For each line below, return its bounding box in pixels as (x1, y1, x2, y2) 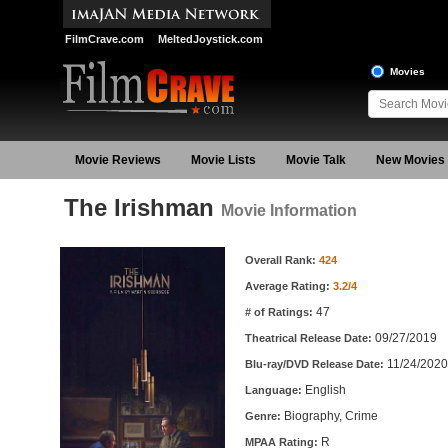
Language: (244, 384, 305, 396)
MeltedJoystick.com (157, 33, 263, 45)
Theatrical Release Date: (244, 332, 375, 344)
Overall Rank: (244, 254, 319, 266)
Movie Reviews (74, 153, 161, 167)
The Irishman (63, 194, 221, 221)
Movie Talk (285, 153, 346, 167)
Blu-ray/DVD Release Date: (244, 358, 387, 370)
